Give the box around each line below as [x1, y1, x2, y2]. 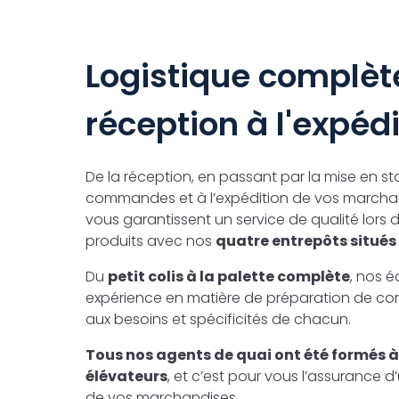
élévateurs [85, 365, 167, 387]
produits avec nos [85, 230, 216, 251]
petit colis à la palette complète [108, 265, 350, 287]
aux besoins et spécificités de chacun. [85, 308, 351, 330]
